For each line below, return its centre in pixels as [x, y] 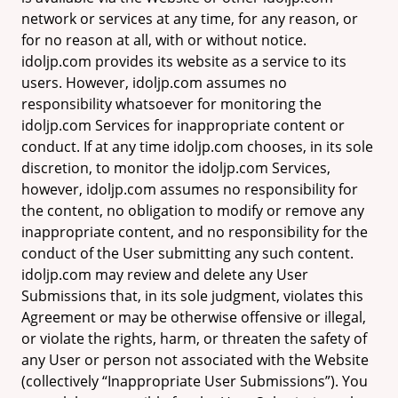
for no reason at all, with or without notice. [164, 40]
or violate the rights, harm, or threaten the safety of [194, 338]
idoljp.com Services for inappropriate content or [183, 125]
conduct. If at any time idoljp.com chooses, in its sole [197, 147]
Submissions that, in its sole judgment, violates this [192, 296]
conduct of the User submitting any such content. [187, 253]
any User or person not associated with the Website [195, 360]
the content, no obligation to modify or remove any [193, 211]
